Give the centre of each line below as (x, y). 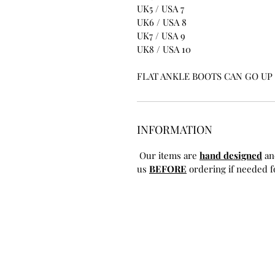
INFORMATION (175, 129)
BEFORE (168, 168)
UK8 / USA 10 (164, 49)
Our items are (168, 155)
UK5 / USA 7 (161, 8)
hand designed (231, 155)
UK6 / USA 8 (162, 22)
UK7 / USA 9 (161, 35)
